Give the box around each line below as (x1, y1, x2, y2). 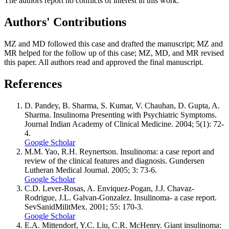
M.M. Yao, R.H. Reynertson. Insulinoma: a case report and (25, 147, 214, 156)
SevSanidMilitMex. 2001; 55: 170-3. (25, 202, 143, 211)
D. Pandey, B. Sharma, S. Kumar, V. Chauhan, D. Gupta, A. (25, 101, 220, 110)
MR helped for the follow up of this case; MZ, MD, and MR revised (4, 48, 224, 57)
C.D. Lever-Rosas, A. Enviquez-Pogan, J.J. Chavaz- (25, 184, 194, 193)
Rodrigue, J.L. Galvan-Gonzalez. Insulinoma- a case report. (25, 193, 217, 202)
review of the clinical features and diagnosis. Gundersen (25, 156, 204, 165)
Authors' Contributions (4, 15, 126, 29)
